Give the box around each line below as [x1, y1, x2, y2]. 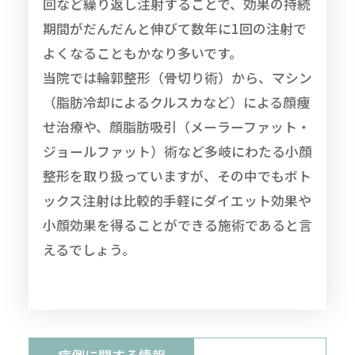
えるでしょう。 [42, 239, 136, 259]
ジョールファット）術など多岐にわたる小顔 [42, 141, 312, 161]
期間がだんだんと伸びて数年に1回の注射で [42, 18, 307, 38]
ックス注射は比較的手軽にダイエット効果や [42, 190, 311, 210]
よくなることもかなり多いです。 [42, 43, 242, 63]
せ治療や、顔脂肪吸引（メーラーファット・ [42, 116, 311, 136]
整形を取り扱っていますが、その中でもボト [42, 166, 311, 185]
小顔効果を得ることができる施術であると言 [42, 215, 312, 235]
